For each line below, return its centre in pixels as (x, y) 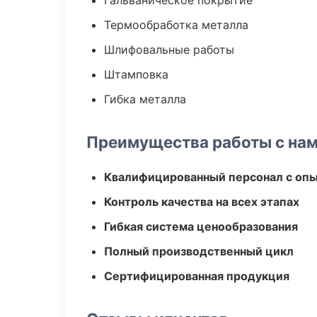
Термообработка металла (176, 25)
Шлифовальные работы (169, 50)
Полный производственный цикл (199, 251)
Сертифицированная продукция (197, 276)
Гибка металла (145, 99)
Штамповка (136, 74)
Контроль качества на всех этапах (202, 202)
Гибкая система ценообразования (201, 226)
